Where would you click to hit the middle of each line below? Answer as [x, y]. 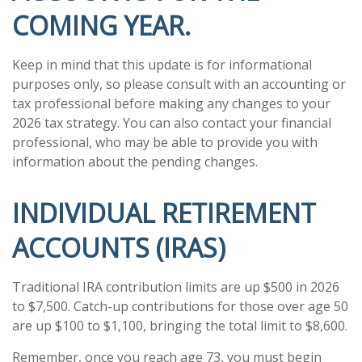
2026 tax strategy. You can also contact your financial [172, 123]
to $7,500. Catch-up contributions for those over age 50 [180, 306]
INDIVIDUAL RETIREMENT [164, 213]
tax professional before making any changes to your [171, 103]
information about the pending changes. [135, 162]
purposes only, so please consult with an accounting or [179, 84]
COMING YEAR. [101, 25]
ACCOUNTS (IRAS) [119, 248]
